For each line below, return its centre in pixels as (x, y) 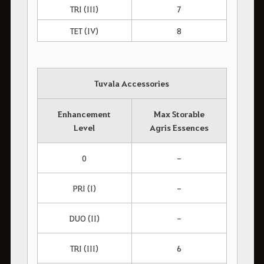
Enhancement (85, 114)
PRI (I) (84, 188)
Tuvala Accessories (132, 83)
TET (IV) (85, 30)
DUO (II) (84, 218)
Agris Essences (179, 127)
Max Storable (179, 114)
